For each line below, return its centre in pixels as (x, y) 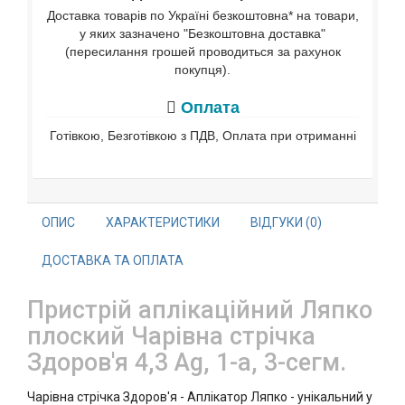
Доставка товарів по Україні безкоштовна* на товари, (202, 15)
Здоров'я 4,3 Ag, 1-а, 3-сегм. (187, 363)
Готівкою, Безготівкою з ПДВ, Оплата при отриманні (202, 136)
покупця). (202, 70)
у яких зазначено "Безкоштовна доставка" (202, 33)
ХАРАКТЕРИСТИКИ (163, 222)
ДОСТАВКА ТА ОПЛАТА (113, 260)
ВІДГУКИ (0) (286, 222)
